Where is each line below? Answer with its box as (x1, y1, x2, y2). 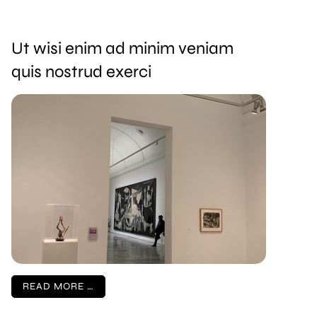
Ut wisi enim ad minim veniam (11, 38, 234, 59)
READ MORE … (23, 279, 95, 292)
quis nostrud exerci (11, 61, 152, 82)
